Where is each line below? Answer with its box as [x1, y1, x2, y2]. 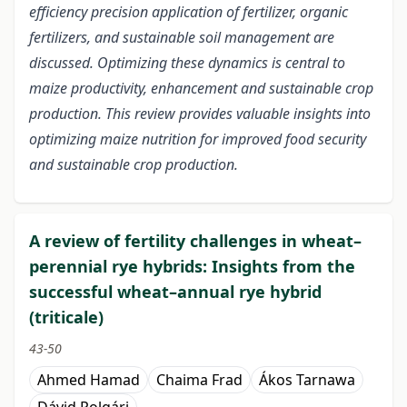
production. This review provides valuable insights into [29, 104, 371, 124]
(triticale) [29, 306, 104, 329]
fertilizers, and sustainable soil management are [29, 27, 334, 48]
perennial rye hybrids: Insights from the [29, 255, 355, 278]
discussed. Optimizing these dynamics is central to [29, 53, 345, 74]
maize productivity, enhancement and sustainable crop [29, 78, 373, 99]
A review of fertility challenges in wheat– [29, 230, 362, 253]
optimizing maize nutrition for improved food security [29, 129, 366, 150]
